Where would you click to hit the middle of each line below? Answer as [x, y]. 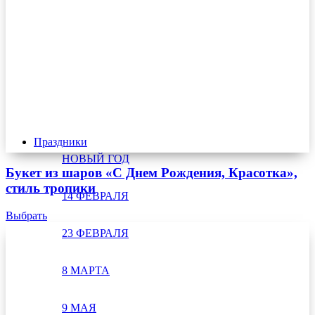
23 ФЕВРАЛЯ [95, 233]
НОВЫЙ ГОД [96, 159]
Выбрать [26, 215]
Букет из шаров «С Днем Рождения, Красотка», [152, 173]
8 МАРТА [86, 270]
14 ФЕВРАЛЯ [95, 196]
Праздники [60, 142]
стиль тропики [51, 188]
